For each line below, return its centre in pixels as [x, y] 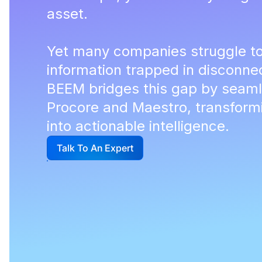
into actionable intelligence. [138, 126]
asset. [67, 14]
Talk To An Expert [95, 148]
